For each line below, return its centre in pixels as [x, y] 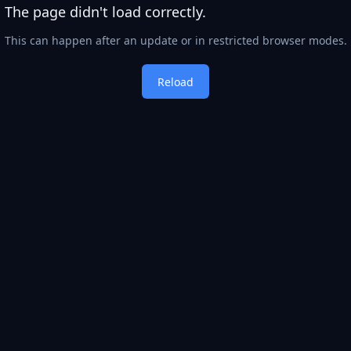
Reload [175, 81]
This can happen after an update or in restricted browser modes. [175, 40]
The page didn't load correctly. [105, 12]
